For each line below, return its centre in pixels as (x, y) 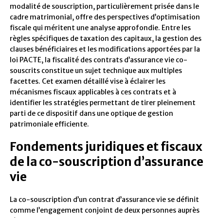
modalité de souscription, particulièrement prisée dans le (104, 7)
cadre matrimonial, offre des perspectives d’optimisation (105, 17)
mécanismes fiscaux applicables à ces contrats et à (93, 92)
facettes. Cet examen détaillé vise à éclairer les (88, 82)
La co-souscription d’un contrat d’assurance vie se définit (104, 200)
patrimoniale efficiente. (49, 124)
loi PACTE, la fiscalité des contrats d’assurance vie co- (99, 60)
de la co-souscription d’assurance (107, 162)
